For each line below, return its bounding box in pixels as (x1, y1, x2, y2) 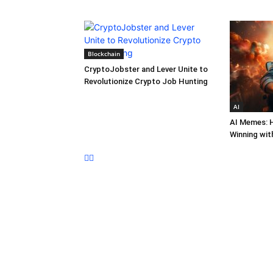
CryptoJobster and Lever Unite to (84, 65, 208, 74)
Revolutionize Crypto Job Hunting (84, 77, 208, 86)
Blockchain (88, 49, 120, 58)
